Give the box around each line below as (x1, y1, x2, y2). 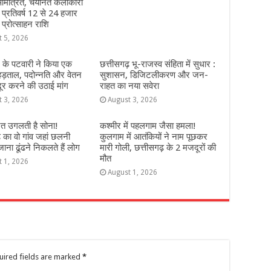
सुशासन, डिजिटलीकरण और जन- (99, 70, 208, 80)
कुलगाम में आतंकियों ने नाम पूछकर (99, 131, 207, 142)
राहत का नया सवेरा (99, 80, 159, 91)
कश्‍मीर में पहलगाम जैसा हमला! (99, 120, 196, 131)
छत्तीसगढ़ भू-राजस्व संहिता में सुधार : (99, 59, 215, 70)
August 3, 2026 (107, 96, 157, 104)
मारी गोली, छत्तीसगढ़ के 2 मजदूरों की (99, 142, 216, 153)
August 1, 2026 (107, 168, 157, 177)
